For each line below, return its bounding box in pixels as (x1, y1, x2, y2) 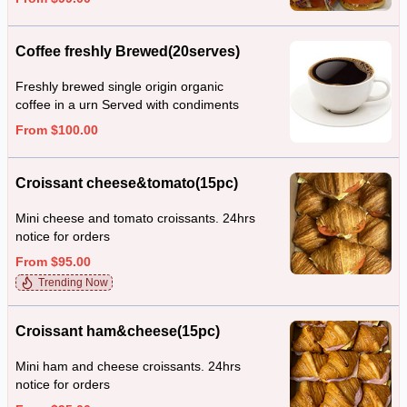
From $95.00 (15, 254, 91, 269)
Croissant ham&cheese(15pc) (15, 323, 220, 339)
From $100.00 (15, 123, 98, 137)
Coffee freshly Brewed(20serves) (15, 44, 240, 59)
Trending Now (38, 276, 108, 289)
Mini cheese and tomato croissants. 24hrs (15, 211, 255, 225)
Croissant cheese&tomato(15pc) (15, 175, 238, 191)
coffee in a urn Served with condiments (15, 97, 239, 112)
